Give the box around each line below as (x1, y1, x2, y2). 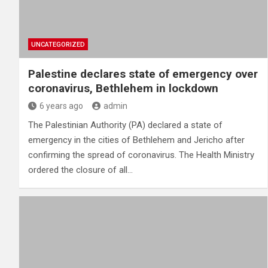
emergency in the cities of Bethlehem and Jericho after (28, 135, 245, 146)
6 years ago (39, 101, 83, 111)
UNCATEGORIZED (31, 41, 85, 49)
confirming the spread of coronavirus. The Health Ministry (28, 150, 254, 161)
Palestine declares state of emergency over (28, 67, 258, 81)
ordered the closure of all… (28, 165, 133, 176)
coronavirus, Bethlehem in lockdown (28, 81, 218, 96)
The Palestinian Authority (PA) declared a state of (28, 120, 223, 131)
